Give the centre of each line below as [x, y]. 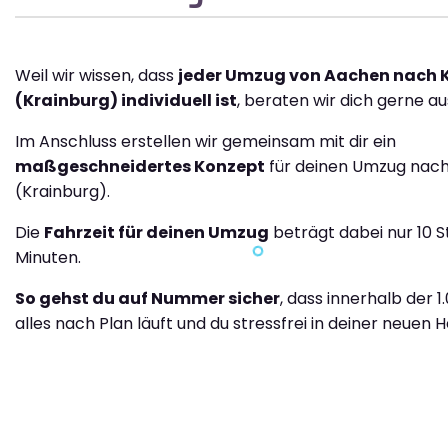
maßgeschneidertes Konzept [140, 167]
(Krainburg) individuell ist [126, 101]
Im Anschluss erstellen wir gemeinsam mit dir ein [205, 142]
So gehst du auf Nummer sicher [147, 299]
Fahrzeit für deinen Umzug [156, 233]
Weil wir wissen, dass [96, 76]
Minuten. [48, 258]
